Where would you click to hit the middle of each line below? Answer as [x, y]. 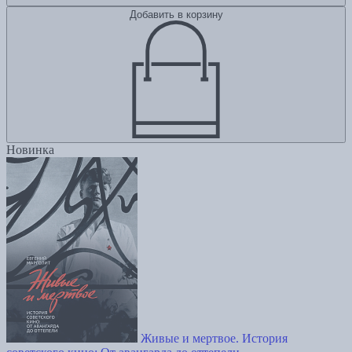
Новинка [30, 150]
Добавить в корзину [176, 15]
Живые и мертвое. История [214, 339]
